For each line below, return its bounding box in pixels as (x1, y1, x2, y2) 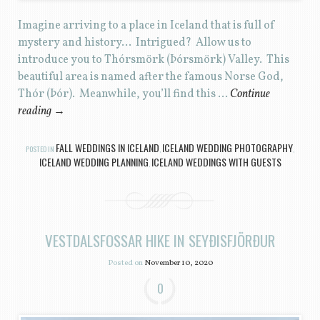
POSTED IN (26, 143, 56, 154)
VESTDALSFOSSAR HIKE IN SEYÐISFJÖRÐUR (45, 229, 275, 251)
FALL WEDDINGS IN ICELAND (56, 139, 159, 155)
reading (17, 104, 54, 120)
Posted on (107, 256, 144, 269)
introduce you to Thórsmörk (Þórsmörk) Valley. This (17, 52, 289, 69)
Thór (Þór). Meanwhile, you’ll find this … (17, 86, 230, 103)
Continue (229, 86, 270, 103)
